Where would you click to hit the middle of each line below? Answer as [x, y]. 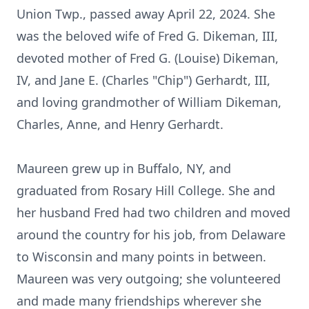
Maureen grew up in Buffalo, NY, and [124, 168]
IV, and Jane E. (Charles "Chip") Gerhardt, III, [143, 80]
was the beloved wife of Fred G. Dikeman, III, [147, 36]
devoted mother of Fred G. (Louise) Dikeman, [148, 58]
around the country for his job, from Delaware [151, 235]
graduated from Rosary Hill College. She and [146, 190]
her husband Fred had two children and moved [153, 212]
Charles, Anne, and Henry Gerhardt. [120, 124]
